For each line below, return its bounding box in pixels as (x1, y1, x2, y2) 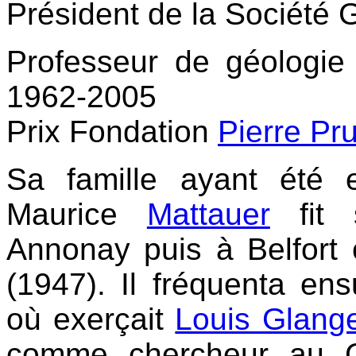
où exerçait (6, 302, 176, 336)
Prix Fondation (6, 114, 218, 149)
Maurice (6, 197, 147, 231)
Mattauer (146, 197, 270, 231)
